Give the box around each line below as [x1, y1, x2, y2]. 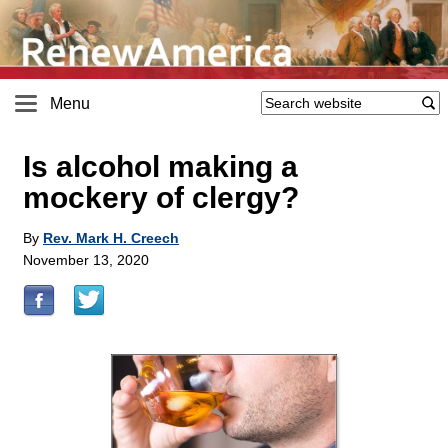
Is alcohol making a [23, 150, 298, 184]
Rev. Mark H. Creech [43, 230, 179, 247]
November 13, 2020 [23, 252, 149, 269]
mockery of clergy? [23, 181, 299, 215]
